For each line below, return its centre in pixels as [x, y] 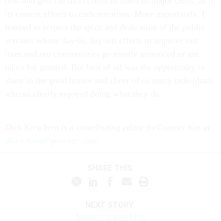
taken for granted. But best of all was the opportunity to [105, 67]
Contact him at [184, 127]
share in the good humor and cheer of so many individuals [109, 80]
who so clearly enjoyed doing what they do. [83, 94]
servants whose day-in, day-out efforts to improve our [101, 40]
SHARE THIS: [113, 168]
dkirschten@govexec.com [51, 141]
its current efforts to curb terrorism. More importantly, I [105, 14]
